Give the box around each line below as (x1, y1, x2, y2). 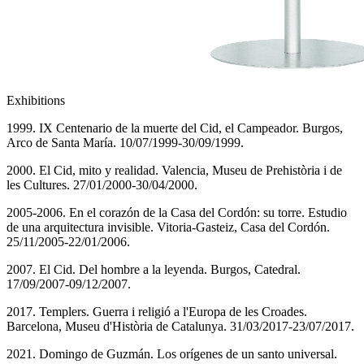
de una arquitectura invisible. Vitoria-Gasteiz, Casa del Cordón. (6, 220, 330, 235)
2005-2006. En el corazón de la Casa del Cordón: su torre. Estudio (6, 206, 347, 220)
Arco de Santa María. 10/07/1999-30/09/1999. (6, 136, 244, 150)
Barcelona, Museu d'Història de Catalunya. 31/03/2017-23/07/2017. (6, 319, 354, 334)
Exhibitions (6, 93, 65, 108)
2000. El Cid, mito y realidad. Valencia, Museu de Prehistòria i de (6, 163, 342, 178)
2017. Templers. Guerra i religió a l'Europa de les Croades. (6, 305, 307, 319)
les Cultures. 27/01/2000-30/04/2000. (6, 178, 197, 193)
